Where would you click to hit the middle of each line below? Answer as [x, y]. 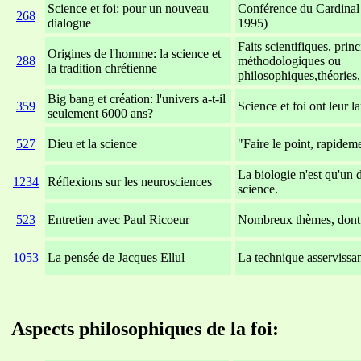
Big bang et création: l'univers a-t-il [137, 98]
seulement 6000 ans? [100, 113]
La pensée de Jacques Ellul [116, 257]
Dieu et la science [92, 143]
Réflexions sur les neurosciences [130, 181]
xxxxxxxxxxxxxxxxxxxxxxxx [125, 288]
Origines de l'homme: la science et [134, 53]
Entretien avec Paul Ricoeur [118, 219]
